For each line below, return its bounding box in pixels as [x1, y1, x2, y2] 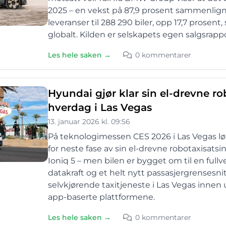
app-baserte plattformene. [48, 192, 155, 202]
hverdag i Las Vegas [48, 101, 152, 114]
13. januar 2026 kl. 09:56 [48, 117, 130, 126]
